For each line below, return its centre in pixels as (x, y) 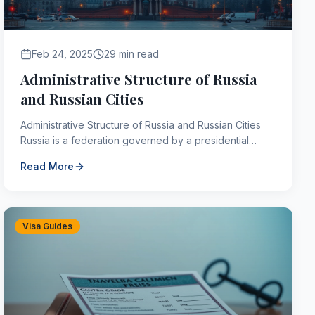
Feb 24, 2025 (63, 54)
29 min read (132, 54)
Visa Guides (48, 226)
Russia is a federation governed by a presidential (135, 140)
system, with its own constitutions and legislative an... (142, 156)
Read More (47, 166)
